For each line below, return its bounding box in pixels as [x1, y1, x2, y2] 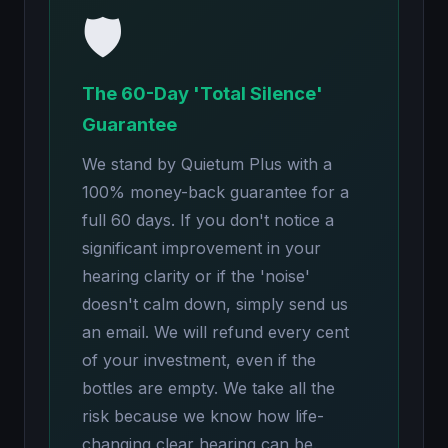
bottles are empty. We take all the [82, 378, 335, 398]
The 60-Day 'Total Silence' [82, 82, 323, 104]
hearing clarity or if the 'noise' [82, 266, 310, 286]
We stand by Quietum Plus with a [82, 154, 332, 174]
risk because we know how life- [82, 406, 324, 426]
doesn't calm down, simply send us [82, 294, 348, 314]
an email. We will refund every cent [82, 322, 349, 342]
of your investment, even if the [82, 350, 316, 370]
